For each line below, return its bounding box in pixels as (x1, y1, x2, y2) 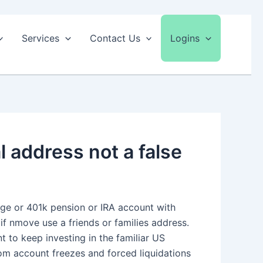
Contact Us (89, 32, 140, 44)
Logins (170, 32, 200, 44)
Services (22, 32, 60, 44)
